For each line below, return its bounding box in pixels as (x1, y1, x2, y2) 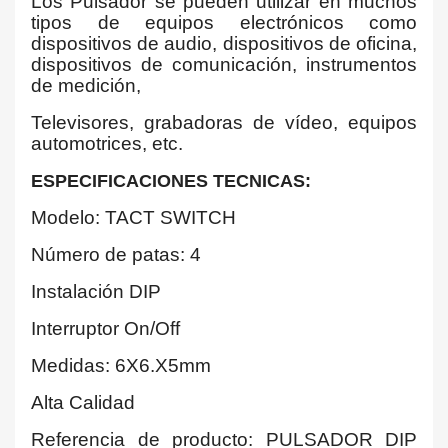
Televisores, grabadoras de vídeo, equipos (31, 112, 417, 133)
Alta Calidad (31, 392, 135, 413)
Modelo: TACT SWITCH (31, 207, 236, 228)
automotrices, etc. (31, 133, 183, 154)
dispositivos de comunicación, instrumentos (31, 54, 417, 75)
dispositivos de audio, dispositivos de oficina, (31, 33, 417, 54)
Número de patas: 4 (31, 244, 201, 265)
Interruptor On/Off (31, 318, 180, 339)
